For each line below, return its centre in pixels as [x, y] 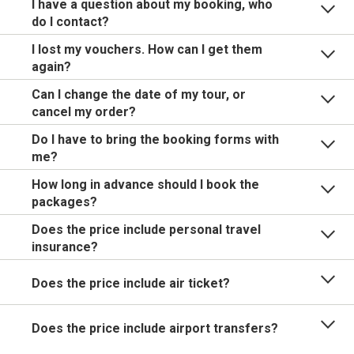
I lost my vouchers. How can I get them [147, 49]
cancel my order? [84, 112]
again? [51, 67]
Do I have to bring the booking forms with [155, 139]
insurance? [65, 247]
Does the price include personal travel [146, 230]
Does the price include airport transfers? [155, 328]
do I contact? [70, 22]
